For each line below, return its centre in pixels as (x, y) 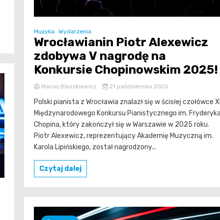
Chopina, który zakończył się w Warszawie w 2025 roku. (122, 125)
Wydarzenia (75, 32)
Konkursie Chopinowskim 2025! (126, 70)
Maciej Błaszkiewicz (69, 87)
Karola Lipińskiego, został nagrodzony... (95, 147)
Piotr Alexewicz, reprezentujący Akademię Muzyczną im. (124, 136)
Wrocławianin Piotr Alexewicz (121, 42)
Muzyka (44, 32)
